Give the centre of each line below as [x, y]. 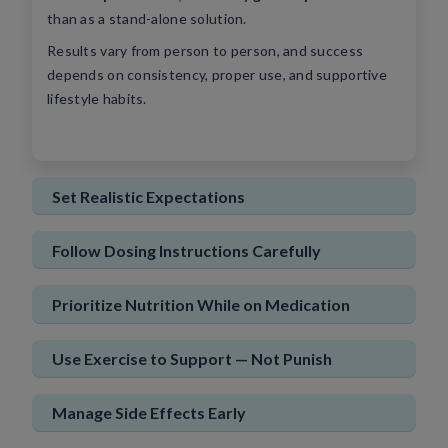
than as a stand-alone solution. [147, 18]
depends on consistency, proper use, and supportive [217, 74]
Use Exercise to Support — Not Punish [192, 359]
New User [297, 34]
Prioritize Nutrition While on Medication [201, 304]
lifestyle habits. [97, 98]
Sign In [149, 34]
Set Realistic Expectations [148, 196]
